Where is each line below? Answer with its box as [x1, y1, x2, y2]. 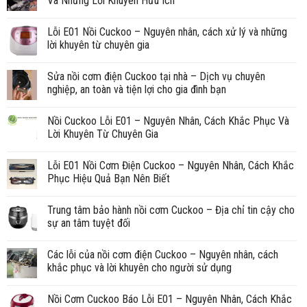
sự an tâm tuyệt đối [47, 216, 130, 230]
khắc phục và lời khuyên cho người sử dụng [47, 260, 232, 274]
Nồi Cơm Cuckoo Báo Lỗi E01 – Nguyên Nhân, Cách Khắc [47, 292, 292, 306]
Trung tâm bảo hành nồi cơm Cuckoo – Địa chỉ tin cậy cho [47, 203, 295, 217]
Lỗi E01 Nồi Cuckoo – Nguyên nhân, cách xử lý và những [47, 25, 287, 38]
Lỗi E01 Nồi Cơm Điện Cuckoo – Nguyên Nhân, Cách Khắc [47, 158, 294, 172]
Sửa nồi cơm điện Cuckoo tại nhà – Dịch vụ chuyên [47, 69, 265, 83]
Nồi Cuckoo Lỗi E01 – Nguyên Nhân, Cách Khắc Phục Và [47, 114, 289, 127]
